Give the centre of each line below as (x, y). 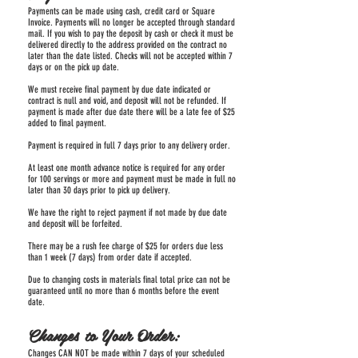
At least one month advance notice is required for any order (127, 167)
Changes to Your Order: (103, 334)
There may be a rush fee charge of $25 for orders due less (125, 246)
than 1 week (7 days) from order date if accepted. (111, 257)
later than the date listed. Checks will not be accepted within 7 (130, 56)
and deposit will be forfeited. (75, 223)
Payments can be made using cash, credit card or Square (121, 11)
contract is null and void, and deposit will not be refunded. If (127, 100)
